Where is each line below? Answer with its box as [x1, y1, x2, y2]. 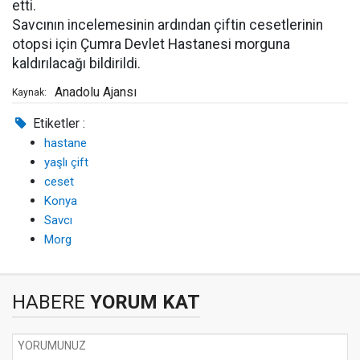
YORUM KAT [85, 291, 200, 313]
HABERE [12, 291, 85, 313]
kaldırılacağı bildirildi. [12, 55, 141, 72]
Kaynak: [12, 87, 47, 98]
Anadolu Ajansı [55, 84, 137, 100]
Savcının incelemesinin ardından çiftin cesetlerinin [12, 17, 323, 33]
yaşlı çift [44, 155, 88, 170]
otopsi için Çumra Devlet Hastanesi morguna [12, 36, 290, 52]
